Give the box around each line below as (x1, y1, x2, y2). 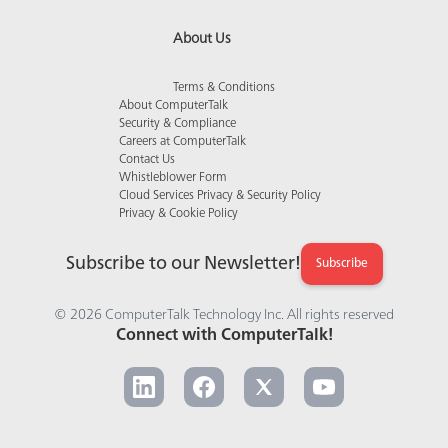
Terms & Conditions (173, 82, 275, 95)
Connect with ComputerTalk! (115, 328, 333, 345)
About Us (173, 32, 231, 47)
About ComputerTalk (119, 100, 228, 113)
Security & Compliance (119, 118, 236, 131)
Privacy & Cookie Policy (119, 208, 238, 221)
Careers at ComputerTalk (119, 136, 246, 149)
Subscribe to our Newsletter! (65, 255, 301, 274)
